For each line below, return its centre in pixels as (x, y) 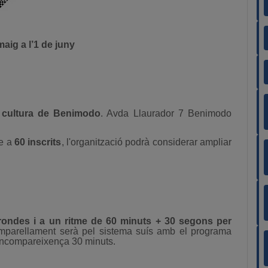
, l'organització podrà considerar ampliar (147, 142)
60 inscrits (38, 142)
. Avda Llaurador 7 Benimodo (166, 113)
